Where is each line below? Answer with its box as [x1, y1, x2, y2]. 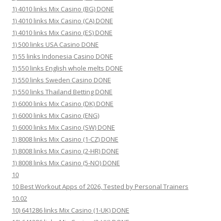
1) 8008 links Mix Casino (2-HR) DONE [12, 147, 119, 155]
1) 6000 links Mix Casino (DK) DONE [12, 99, 113, 108]
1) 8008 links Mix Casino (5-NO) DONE [12, 158, 120, 167]
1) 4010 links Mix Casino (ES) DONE [12, 28, 112, 37]
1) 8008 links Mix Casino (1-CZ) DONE [12, 135, 118, 144]
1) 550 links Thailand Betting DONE [12, 87, 112, 96]
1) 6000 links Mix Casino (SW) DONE [12, 123, 115, 132]
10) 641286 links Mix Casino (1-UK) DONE [12, 206, 129, 215]
